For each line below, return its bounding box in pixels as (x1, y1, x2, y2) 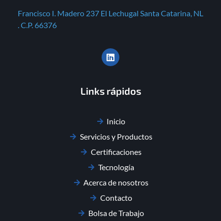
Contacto (100, 192, 132, 202)
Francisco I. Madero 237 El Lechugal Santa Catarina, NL (18, 8, 203, 18)
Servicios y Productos (79, 131, 152, 141)
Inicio (107, 116, 126, 126)
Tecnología (98, 162, 134, 172)
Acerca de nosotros (83, 177, 149, 187)
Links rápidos (80, 84, 141, 97)
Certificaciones (90, 147, 142, 156)
